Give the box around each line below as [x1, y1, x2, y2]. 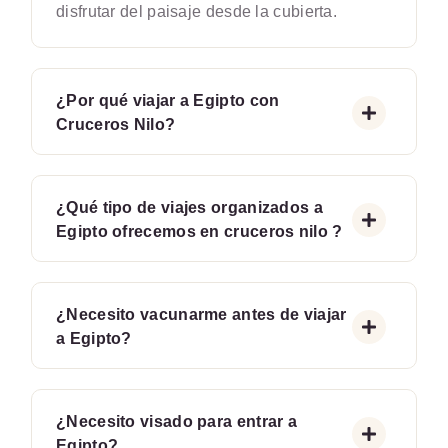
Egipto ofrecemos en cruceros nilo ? [56, 223, 343, 240]
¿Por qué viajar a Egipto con [56, 92, 280, 109]
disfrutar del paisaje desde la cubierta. [56, 3, 337, 20]
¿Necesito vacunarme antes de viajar [56, 306, 347, 323]
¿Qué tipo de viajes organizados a [56, 199, 323, 216]
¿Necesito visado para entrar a [56, 413, 298, 430]
